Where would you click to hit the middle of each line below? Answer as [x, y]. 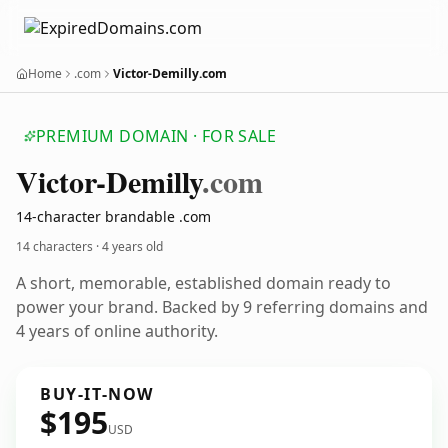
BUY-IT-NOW [97, 394]
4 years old [132, 246]
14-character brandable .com [113, 216]
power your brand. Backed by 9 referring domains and [222, 307]
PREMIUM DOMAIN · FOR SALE [156, 136]
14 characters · [59, 246]
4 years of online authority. [117, 331]
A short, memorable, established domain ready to [203, 283]
